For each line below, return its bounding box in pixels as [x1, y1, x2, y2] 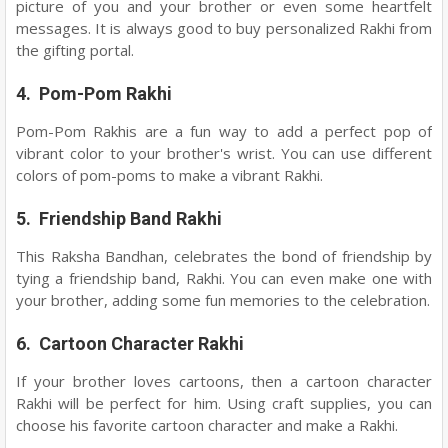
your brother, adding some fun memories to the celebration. [16, 290, 430, 310]
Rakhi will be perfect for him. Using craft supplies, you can [16, 393, 432, 413]
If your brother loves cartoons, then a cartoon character [16, 371, 432, 391]
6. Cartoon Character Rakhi [16, 333, 244, 354]
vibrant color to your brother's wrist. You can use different [16, 143, 432, 163]
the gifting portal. [16, 40, 134, 60]
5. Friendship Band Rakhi [16, 208, 222, 229]
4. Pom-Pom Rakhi [16, 83, 172, 104]
